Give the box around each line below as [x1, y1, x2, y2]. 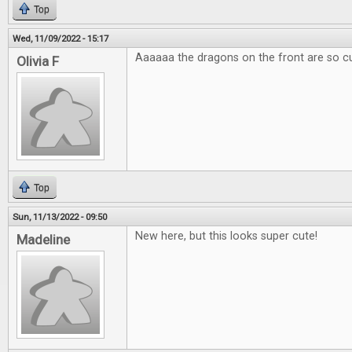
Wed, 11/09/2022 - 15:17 [13, 33, 108, 44]
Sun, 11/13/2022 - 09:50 [13, 211, 107, 222]
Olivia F [16, 53, 59, 69]
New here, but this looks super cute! [135, 229, 317, 243]
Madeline [16, 232, 70, 247]
